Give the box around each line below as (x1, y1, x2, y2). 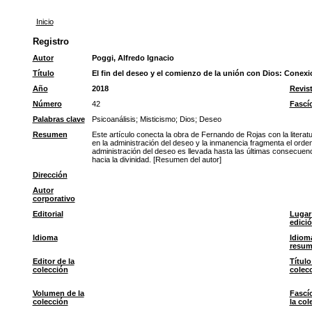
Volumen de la (32, 289, 84, 297)
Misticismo (139, 115, 175, 123)
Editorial (32, 210, 63, 218)
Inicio (36, 17, 54, 26)
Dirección (32, 171, 68, 179)
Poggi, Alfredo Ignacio (91, 54, 174, 62)
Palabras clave (32, 115, 85, 123)
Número (32, 100, 62, 108)
